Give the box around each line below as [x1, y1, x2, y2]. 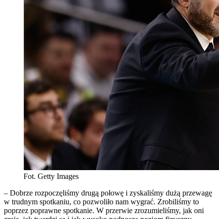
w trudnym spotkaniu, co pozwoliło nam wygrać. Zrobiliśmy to [4, 197, 199, 206]
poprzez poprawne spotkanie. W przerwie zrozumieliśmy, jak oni [4, 206, 204, 215]
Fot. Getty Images [23, 172, 79, 180]
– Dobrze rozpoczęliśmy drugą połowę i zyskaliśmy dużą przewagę [4, 188, 212, 197]
